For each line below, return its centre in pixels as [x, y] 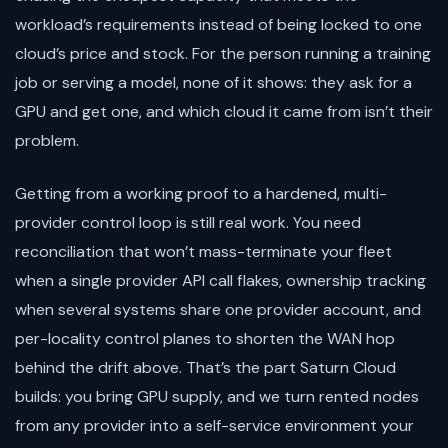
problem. [47, 140]
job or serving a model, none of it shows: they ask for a [213, 82]
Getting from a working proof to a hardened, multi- [201, 193]
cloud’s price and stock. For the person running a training [223, 53]
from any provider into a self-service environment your [214, 425]
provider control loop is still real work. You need [188, 222]
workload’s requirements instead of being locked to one [218, 24]
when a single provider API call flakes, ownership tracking [220, 280]
